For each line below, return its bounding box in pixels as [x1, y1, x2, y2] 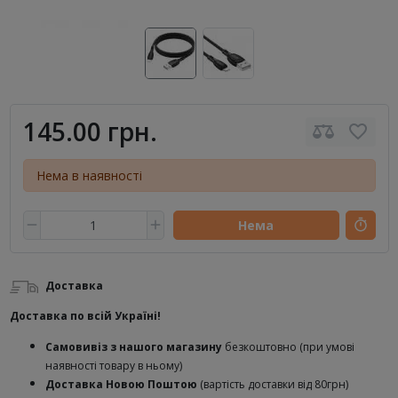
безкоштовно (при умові [224, 339, 354, 354]
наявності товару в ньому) [44, 358, 182, 373]
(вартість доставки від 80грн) [199, 377, 348, 392]
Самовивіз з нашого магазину [44, 339, 225, 354]
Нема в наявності [36, 166, 142, 184]
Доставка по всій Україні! [9, 308, 161, 323]
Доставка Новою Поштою [44, 377, 200, 392]
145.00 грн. [22, 114, 157, 148]
